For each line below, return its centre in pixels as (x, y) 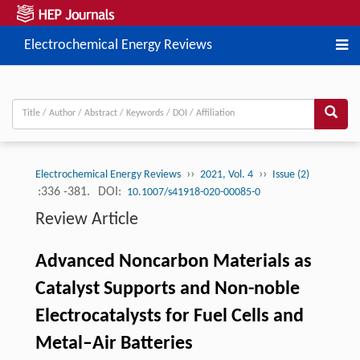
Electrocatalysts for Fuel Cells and (169, 316)
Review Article (86, 219)
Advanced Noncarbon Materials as (173, 262)
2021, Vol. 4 (226, 174)
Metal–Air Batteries (114, 344)
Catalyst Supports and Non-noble (167, 289)
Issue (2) (290, 174)
